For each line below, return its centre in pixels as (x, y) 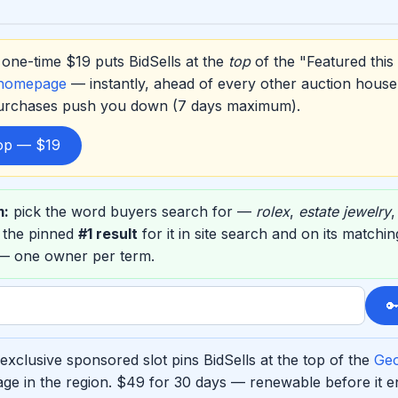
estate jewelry (345, 212)
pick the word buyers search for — (132, 212)
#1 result (108, 234)
